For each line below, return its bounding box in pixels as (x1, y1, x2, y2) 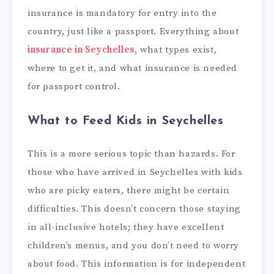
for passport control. (28, 80, 120, 92)
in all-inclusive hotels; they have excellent (28, 221, 224, 234)
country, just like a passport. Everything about (28, 25, 239, 37)
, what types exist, (134, 43, 217, 56)
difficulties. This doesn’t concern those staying (28, 203, 241, 215)
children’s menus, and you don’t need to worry (28, 240, 240, 252)
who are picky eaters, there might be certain (28, 185, 230, 197)
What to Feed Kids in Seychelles (28, 114, 224, 127)
